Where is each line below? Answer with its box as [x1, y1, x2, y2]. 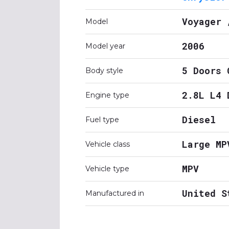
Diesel [182, 113, 216, 126]
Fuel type [85, 115, 119, 124]
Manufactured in [85, 189, 144, 198]
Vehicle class [85, 140, 130, 149]
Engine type [85, 90, 129, 100]
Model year [85, 41, 125, 51]
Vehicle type [85, 164, 129, 173]
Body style [85, 66, 123, 75]
